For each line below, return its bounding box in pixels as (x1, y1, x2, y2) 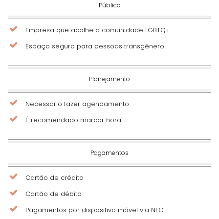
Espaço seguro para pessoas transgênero (25, 41, 164, 51)
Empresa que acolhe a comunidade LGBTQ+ (25, 25, 170, 35)
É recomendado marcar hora (25, 115, 121, 125)
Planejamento (89, 74, 130, 83)
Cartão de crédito (25, 173, 84, 182)
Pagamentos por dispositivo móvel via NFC (25, 205, 163, 215)
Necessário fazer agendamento (25, 99, 129, 109)
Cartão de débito (25, 189, 82, 198)
